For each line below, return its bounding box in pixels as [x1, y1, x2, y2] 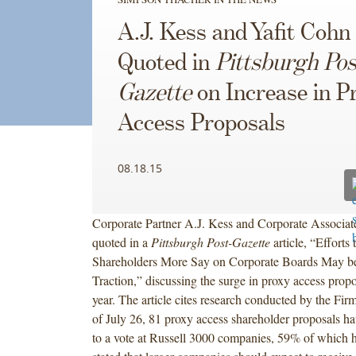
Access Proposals [117, 110, 285, 137]
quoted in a [91, 233, 151, 250]
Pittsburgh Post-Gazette [150, 233, 273, 250]
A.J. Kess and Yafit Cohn [117, 20, 350, 46]
